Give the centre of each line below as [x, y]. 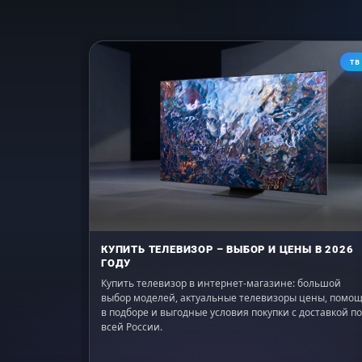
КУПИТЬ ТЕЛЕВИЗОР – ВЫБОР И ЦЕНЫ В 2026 [227, 249]
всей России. [132, 326]
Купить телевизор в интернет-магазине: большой [221, 283]
